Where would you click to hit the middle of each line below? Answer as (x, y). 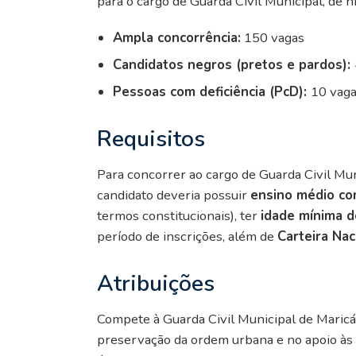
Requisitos (151, 139)
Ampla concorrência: (177, 37)
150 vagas (273, 37)
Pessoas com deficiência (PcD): (212, 91)
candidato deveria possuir (174, 195)
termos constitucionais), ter (179, 215)
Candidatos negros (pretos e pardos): (234, 64)
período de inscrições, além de (187, 236)
